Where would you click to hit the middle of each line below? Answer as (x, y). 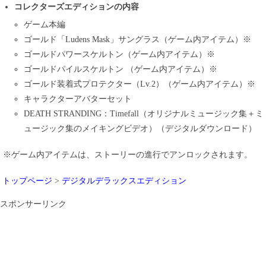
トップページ (27, 181)
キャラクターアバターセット (78, 99)
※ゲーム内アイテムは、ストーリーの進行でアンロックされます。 (128, 155)
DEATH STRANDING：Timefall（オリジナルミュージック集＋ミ (144, 114)
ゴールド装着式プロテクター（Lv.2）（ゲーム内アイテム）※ (140, 84)
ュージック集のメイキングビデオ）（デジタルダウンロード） (140, 129)
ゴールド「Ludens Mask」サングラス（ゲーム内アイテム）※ (137, 40)
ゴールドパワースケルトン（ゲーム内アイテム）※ (119, 55)
